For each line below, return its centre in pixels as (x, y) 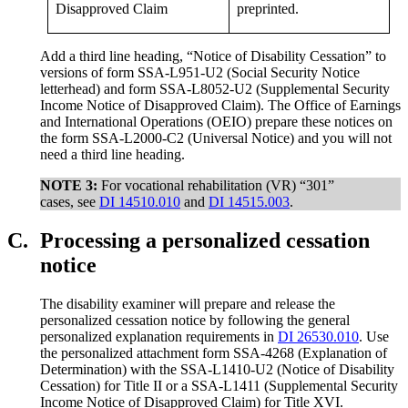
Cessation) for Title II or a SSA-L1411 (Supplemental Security (219, 386)
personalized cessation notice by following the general (195, 321)
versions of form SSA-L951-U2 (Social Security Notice (200, 73)
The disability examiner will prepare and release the (188, 304)
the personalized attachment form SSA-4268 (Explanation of (214, 353)
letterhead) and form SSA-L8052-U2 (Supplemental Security (215, 89)
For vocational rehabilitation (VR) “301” (216, 186)
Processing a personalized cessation (205, 241)
